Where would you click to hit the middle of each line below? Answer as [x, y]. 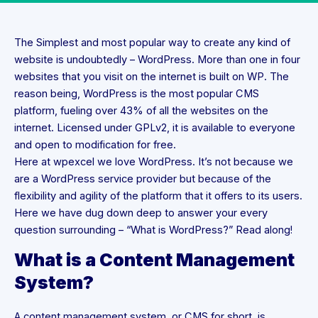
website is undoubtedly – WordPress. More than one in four [157, 59]
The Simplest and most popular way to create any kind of [152, 42]
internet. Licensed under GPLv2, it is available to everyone [155, 127]
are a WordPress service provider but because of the [143, 179]
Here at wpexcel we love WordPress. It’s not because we [154, 161]
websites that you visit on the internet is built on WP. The [152, 76]
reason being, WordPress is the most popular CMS [137, 93]
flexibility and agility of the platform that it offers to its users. [158, 196]
